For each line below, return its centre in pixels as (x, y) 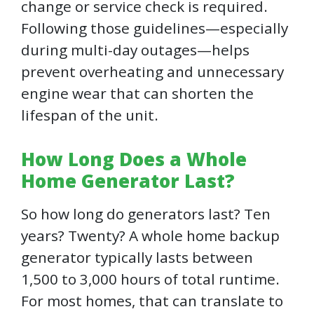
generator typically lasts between (137, 258)
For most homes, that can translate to (152, 301)
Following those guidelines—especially (155, 28)
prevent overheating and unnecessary (152, 72)
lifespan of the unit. (90, 115)
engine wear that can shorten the (137, 94)
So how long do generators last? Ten (146, 214)
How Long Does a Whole (134, 159)
